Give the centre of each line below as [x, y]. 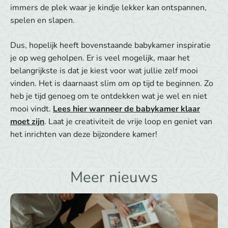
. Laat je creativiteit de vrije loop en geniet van [128, 122]
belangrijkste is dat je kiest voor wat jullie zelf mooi [104, 71]
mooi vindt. [32, 109]
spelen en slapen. [42, 21]
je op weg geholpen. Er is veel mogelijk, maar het [100, 58]
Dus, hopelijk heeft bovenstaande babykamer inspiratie [110, 46]
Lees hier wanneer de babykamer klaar [126, 109]
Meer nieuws [114, 177]
